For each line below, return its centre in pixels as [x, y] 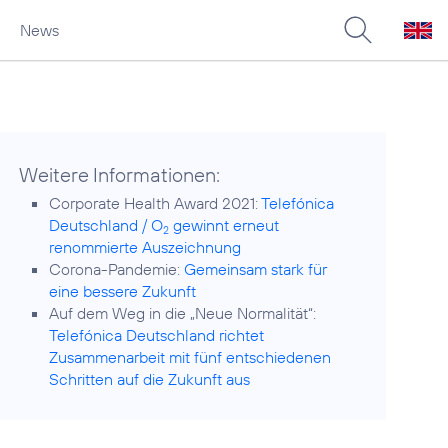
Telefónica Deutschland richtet [157, 335]
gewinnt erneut [224, 225]
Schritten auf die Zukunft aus [150, 379]
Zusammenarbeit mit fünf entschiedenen [190, 357]
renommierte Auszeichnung [145, 247]
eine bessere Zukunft [123, 291]
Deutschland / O [106, 225]
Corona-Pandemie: [117, 269]
